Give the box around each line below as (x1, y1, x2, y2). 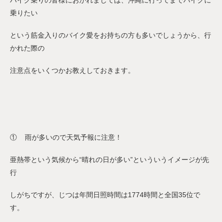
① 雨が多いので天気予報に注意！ (10, 133, 122, 142)
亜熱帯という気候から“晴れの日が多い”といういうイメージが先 (10, 156, 209, 164)
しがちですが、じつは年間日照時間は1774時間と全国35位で (10, 191, 200, 199)
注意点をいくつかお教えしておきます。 (10, 66, 135, 75)
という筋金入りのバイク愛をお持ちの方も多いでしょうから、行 (10, 31, 211, 40)
